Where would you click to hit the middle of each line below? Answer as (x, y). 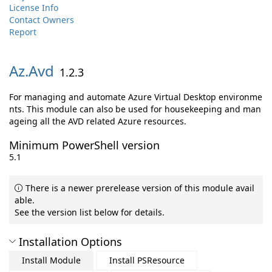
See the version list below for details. (90, 212)
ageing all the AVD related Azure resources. (98, 121)
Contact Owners (42, 20)
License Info (34, 8)
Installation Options (70, 242)
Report (23, 32)
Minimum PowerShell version (84, 145)
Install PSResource (147, 260)
